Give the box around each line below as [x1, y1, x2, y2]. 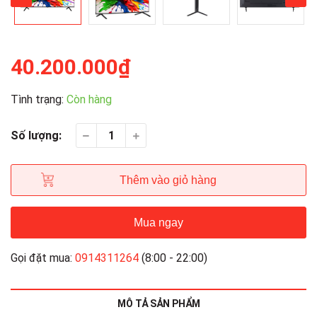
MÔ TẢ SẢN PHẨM [117, 298, 200, 309]
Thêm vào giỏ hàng [119, 174, 217, 186]
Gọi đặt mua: [11, 251, 75, 265]
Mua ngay [134, 217, 183, 229]
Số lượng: [11, 129, 62, 142]
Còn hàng [67, 93, 112, 106]
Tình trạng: [11, 93, 64, 106]
